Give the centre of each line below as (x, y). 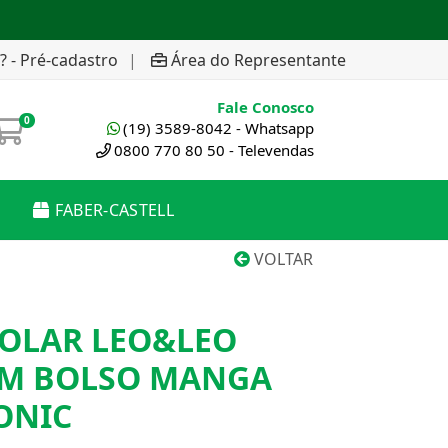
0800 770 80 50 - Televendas (214, 150)
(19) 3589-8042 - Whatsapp (218, 128)
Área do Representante (258, 59)
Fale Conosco (265, 107)
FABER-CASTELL (114, 210)
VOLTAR (281, 259)
